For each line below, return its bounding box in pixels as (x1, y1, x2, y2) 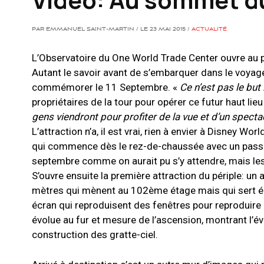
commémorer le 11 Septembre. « (32, 81, 180, 94)
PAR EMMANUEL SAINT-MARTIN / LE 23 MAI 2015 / (32, 27, 192, 33)
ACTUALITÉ (192, 27, 227, 33)
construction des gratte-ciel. (32, 229, 158, 241)
